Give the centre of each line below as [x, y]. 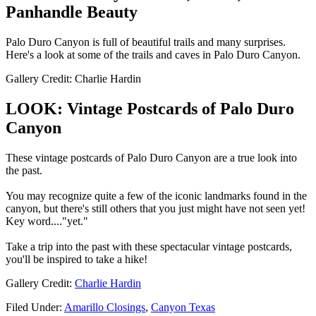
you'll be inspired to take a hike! [77, 260]
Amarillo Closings [105, 308]
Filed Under [32, 308]
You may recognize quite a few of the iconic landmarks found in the [156, 196]
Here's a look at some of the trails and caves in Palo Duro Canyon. [153, 55]
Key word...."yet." [47, 221]
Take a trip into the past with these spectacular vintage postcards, [149, 247]
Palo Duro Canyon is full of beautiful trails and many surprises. [146, 42]
